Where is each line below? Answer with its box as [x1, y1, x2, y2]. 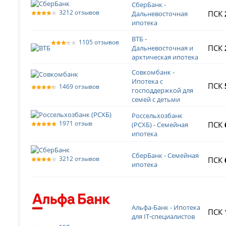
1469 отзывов [59, 82, 100, 91]
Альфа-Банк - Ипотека [132, 203, 201, 212]
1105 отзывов [79, 38, 120, 46]
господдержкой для [132, 86, 194, 95]
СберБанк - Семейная [132, 151, 199, 160]
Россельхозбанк [132, 111, 183, 120]
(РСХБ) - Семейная [132, 120, 189, 129]
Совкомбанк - [132, 68, 175, 77]
